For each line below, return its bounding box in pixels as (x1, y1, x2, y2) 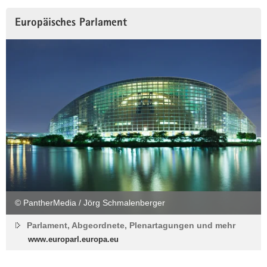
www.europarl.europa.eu (28, 235, 119, 244)
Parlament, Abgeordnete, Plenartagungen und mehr (27, 221, 235, 231)
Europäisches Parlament (15, 18, 127, 30)
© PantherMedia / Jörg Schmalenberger (15, 198, 165, 208)
